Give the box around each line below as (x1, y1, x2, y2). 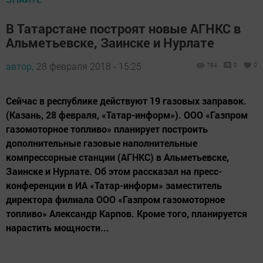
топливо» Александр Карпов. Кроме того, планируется (6, 207, 247, 220)
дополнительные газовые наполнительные (6, 137, 197, 150)
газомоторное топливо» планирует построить (6, 123, 208, 136)
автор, (6, 60, 33, 73)
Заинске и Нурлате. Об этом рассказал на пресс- (6, 165, 222, 178)
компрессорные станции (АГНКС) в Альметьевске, (6, 151, 229, 164)
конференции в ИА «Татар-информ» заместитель (6, 179, 222, 192)
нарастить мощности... (6, 221, 109, 234)
